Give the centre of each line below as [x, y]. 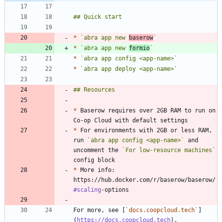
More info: [96, 170]
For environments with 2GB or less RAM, [144, 131]
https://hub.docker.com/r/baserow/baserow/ [144, 180]
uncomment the [98, 150]
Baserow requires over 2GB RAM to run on [146, 111]
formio [139, 48]
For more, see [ [99, 210]
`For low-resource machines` [169, 150]
